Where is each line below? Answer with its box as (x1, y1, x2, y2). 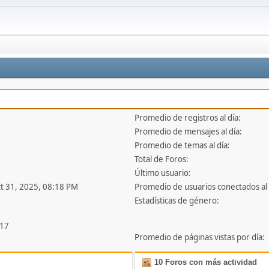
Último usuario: (134, 168, 192, 179)
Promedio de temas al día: (134, 140, 231, 151)
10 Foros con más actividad (152, 258, 258, 267)
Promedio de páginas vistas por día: (134, 232, 265, 243)
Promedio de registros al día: (134, 112, 241, 124)
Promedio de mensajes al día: (134, 126, 243, 138)
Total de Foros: (134, 154, 189, 165)
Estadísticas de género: (134, 195, 220, 207)
